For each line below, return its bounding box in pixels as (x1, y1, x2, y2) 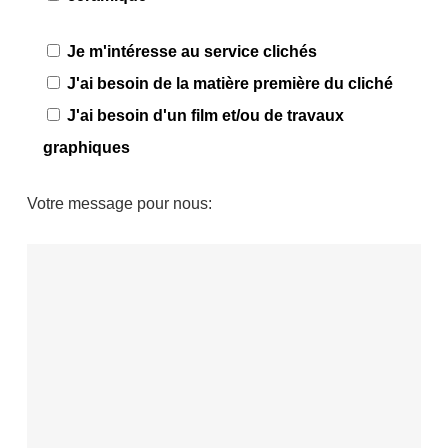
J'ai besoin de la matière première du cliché (66, 75, 393, 93)
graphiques (42, 139, 130, 157)
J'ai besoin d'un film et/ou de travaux (66, 107, 344, 125)
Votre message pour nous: (26, 195, 212, 213)
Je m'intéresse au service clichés (66, 43, 317, 61)
